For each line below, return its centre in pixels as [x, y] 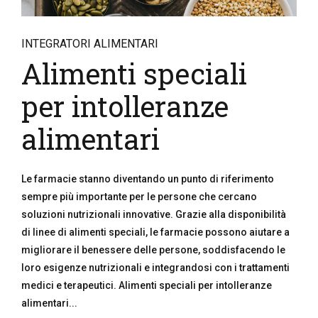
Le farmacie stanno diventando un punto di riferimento [148, 179]
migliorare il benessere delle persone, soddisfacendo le [153, 250]
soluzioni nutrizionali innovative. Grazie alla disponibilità [154, 214]
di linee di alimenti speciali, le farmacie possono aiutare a [155, 232]
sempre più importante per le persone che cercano [139, 197]
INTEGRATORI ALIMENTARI [90, 44]
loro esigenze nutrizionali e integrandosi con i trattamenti [155, 268]
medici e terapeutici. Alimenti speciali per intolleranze [147, 285]
